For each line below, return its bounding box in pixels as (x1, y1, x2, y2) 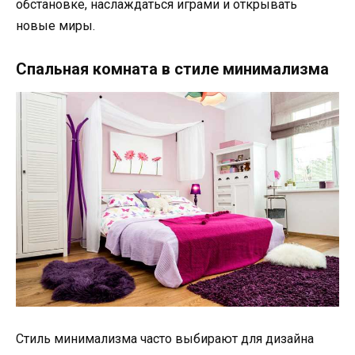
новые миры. (16, 18, 95, 34)
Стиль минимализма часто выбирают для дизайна (16, 331, 314, 347)
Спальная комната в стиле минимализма (16, 59, 329, 78)
